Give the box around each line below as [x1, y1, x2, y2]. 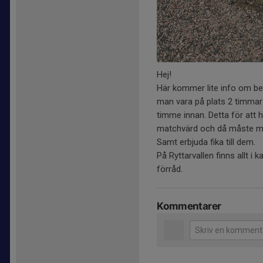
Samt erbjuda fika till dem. [157, 136, 258, 147]
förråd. [157, 163, 185, 174]
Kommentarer [157, 200, 221, 212]
